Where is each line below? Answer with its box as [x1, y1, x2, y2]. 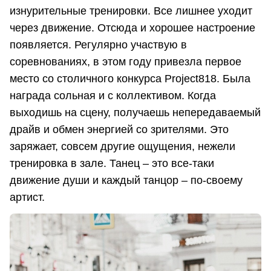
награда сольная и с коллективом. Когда [10, 89, 216, 102]
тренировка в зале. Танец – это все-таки [10, 157, 214, 169]
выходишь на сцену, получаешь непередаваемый [10, 106, 261, 119]
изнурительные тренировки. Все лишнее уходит [10, 4, 252, 17]
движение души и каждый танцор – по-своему [10, 174, 243, 186]
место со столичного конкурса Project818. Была [10, 72, 250, 85]
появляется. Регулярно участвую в [10, 38, 187, 51]
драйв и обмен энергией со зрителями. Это [10, 123, 229, 135]
